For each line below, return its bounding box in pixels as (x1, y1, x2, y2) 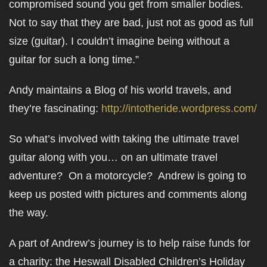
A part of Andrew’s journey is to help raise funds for (9, 237, 250, 249)
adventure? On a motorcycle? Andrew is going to (9, 170, 246, 182)
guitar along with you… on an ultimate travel (9, 151, 218, 163)
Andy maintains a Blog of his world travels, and (9, 84, 231, 96)
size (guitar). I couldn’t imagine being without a (9, 35, 229, 47)
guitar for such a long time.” (9, 54, 139, 66)
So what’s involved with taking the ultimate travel (9, 133, 239, 145)
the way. (9, 207, 48, 219)
